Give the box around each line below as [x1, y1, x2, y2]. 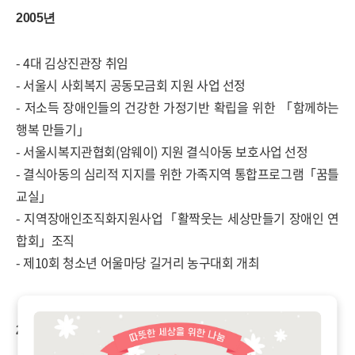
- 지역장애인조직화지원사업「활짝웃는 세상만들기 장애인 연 [16, 208, 339, 227]
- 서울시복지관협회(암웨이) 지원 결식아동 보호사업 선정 [16, 142, 308, 161]
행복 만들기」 [16, 120, 90, 139]
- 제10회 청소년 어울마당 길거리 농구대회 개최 [16, 253, 260, 272]
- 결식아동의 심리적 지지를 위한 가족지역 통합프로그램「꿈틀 [16, 164, 339, 183]
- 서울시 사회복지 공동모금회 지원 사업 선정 [16, 75, 246, 94]
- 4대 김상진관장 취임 [16, 53, 128, 72]
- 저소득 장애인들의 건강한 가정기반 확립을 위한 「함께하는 [16, 97, 339, 116]
